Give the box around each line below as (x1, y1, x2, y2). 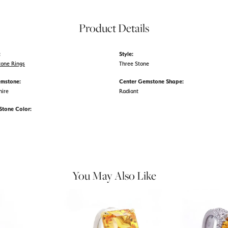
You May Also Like (72, 167, 156, 184)
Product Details (79, 19, 149, 36)
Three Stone (119, 60, 149, 67)
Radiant (119, 87, 138, 95)
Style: (119, 50, 133, 58)
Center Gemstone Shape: (119, 77, 184, 85)
